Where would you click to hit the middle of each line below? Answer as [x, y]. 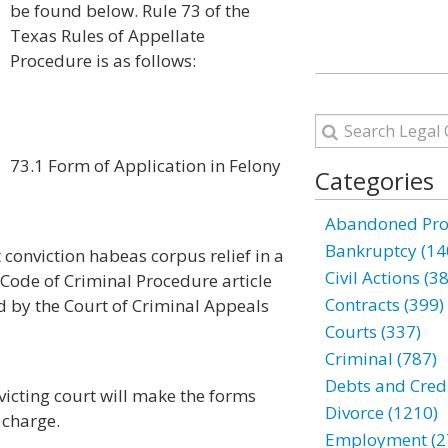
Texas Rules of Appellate [107, 35]
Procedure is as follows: [103, 60]
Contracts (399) [384, 304]
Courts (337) [372, 331]
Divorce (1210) [381, 412]
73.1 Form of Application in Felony [145, 165]
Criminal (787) [380, 358]
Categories [374, 180]
